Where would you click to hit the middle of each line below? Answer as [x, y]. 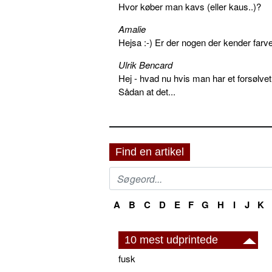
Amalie [132, 29]
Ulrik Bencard [145, 65]
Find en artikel [150, 152]
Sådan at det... [147, 92]
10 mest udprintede [171, 240]
